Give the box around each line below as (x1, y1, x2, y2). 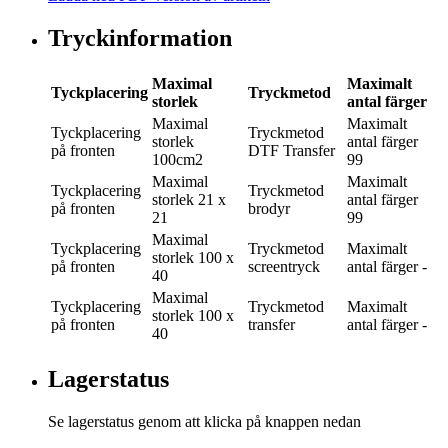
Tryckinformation (48, 25, 232, 52)
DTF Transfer (248, 142, 335, 160)
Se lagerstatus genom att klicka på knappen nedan (48, 413, 361, 430)
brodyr (248, 200, 290, 218)
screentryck (248, 258, 320, 276)
